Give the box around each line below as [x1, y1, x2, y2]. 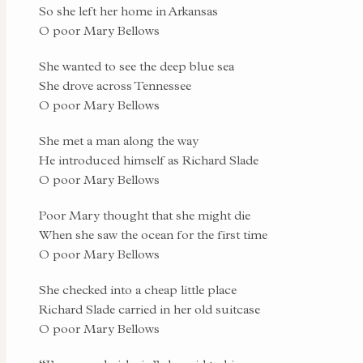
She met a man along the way [39, 133, 199, 148]
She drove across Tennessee [39, 78, 191, 93]
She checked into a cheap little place [39, 282, 237, 297]
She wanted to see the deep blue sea [39, 58, 234, 74]
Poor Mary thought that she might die [39, 207, 250, 223]
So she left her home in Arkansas [39, 3, 218, 19]
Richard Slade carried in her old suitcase [39, 301, 260, 317]
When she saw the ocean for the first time [39, 227, 267, 242]
